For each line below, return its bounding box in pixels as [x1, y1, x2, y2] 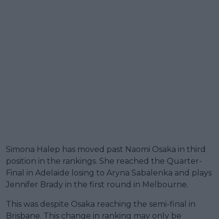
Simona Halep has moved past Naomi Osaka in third [6, 144, 206, 154]
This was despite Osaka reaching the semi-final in [6, 199, 196, 209]
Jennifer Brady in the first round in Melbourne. [6, 179, 188, 189]
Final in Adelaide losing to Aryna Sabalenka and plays [6, 168, 212, 177]
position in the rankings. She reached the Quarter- [6, 156, 202, 166]
